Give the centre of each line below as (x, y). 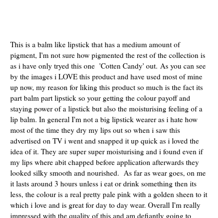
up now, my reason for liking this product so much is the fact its (107, 87)
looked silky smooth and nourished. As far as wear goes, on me (108, 173)
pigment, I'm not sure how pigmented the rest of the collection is (108, 55)
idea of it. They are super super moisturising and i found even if (107, 151)
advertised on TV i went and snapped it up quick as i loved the (105, 141)
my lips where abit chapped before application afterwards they (105, 162)
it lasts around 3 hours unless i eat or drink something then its (103, 183)
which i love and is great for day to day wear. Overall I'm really (105, 205)
